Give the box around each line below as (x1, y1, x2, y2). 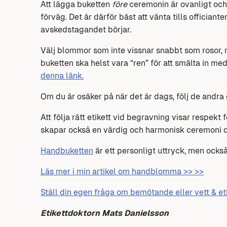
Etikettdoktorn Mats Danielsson (41, 208, 169, 218)
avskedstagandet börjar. (41, 24, 131, 34)
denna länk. (41, 70, 84, 81)
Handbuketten (41, 145, 93, 156)
